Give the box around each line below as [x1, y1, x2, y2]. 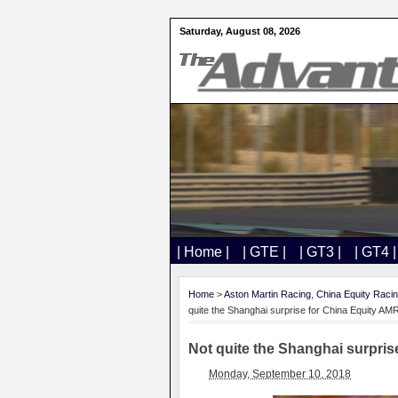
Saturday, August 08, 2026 [179, 26, 300, 36]
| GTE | [243, 244, 286, 259]
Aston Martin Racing [224, 289, 311, 299]
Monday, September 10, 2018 [209, 368, 351, 380]
